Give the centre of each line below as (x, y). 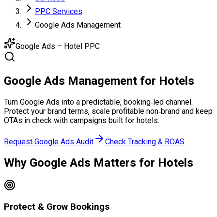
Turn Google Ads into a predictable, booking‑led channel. (98, 102)
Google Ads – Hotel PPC (58, 46)
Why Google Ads (47, 163)
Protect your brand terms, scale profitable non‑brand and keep (108, 111)
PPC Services (59, 11)
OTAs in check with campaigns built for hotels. (82, 120)
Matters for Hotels (143, 163)
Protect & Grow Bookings (57, 207)
